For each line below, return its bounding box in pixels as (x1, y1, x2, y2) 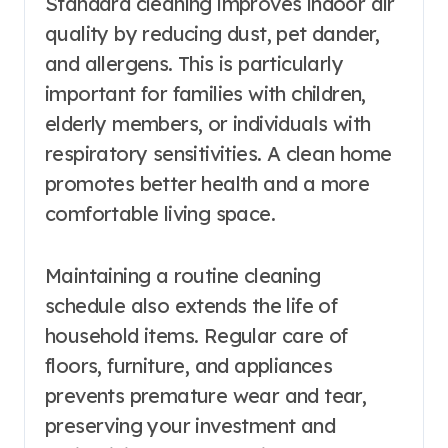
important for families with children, (45, 80, 366, 106)
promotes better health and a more (45, 170, 370, 196)
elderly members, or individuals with (45, 110, 371, 136)
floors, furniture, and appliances (45, 352, 333, 378)
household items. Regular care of (45, 322, 348, 348)
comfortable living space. (45, 200, 275, 226)
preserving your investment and (45, 412, 335, 438)
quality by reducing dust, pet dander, (45, 20, 380, 46)
